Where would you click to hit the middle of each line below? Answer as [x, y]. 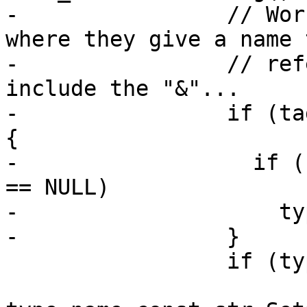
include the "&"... [123, 89]
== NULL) [58, 187]
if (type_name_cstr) [116, 261]
